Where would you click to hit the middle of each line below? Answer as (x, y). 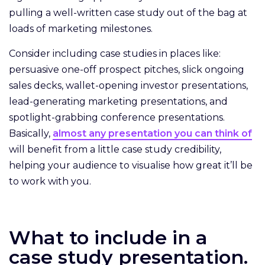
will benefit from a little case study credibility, (115, 149)
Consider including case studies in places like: (115, 54)
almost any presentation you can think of (152, 133)
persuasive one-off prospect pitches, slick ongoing (127, 70)
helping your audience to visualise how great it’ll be (131, 165)
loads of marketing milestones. (83, 29)
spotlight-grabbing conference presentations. (117, 117)
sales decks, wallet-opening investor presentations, (128, 85)
